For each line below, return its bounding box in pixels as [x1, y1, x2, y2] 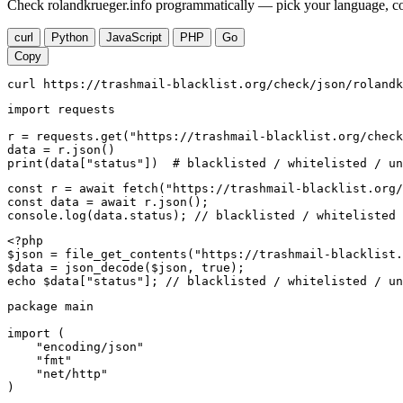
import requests [7, 102, 115, 116]
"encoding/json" [7, 339, 144, 354]
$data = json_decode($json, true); [7, 260, 245, 274]
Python [51, 30, 88, 44]
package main [7, 299, 94, 313]
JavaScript [106, 30, 162, 44]
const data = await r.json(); [7, 194, 209, 209]
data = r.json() [7, 142, 115, 157]
